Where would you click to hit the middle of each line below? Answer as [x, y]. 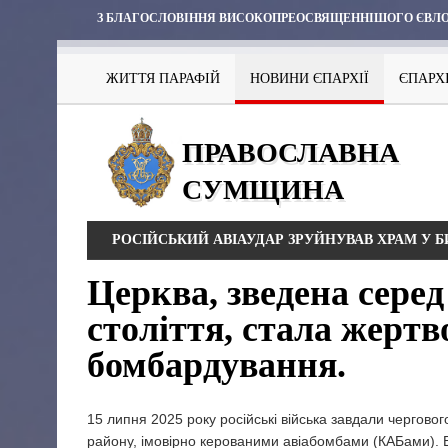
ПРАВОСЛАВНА [290, 152]
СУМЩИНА [263, 189]
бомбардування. [216, 364]
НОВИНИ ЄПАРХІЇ [309, 78]
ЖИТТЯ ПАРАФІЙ [163, 78]
